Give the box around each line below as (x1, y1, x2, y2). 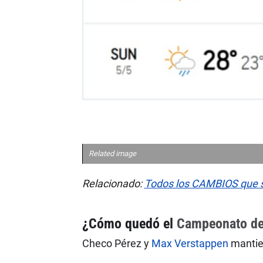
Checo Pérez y (82, 237, 151, 250)
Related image (88, 149, 136, 159)
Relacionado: (82, 177, 144, 190)
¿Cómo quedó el (82, 215, 177, 232)
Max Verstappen (151, 237, 228, 250)
